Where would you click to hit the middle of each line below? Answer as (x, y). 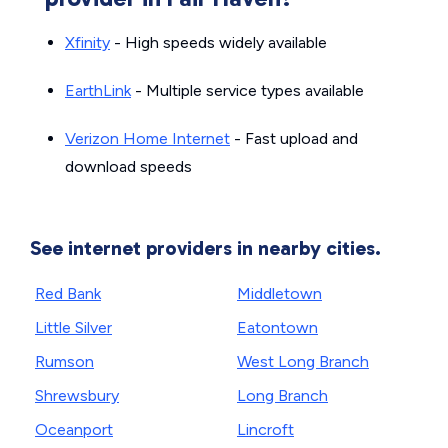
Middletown (279, 293)
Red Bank (68, 293)
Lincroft (265, 429)
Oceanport (74, 429)
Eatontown (277, 327)
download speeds (128, 166)
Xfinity (87, 42)
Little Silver (73, 327)
